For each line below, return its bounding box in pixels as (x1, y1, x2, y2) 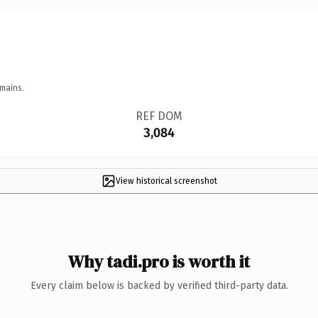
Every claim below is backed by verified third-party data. (30, 279, 288, 292)
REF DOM (135, 109, 182, 123)
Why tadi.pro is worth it (68, 249, 250, 273)
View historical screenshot (115, 175, 217, 186)
